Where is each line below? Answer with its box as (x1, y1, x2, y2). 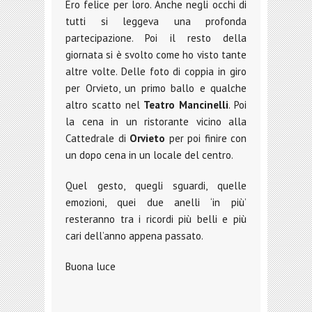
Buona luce (65, 259, 116, 273)
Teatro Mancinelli (143, 97, 229, 111)
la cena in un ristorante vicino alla (65, 114, 247, 128)
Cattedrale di (65, 131, 130, 145)
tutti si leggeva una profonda (65, 14, 247, 28)
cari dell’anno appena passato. (65, 228, 203, 242)
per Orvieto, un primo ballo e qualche (65, 81, 247, 95)
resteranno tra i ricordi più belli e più (65, 212, 247, 226)
